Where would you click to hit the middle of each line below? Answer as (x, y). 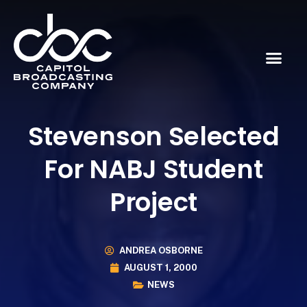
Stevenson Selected (153, 136)
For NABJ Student (153, 169)
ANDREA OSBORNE (161, 251)
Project (153, 202)
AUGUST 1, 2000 (161, 268)
